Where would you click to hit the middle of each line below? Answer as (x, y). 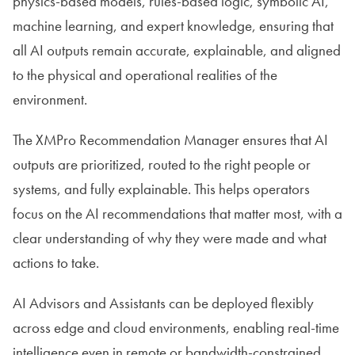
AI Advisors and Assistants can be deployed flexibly (163, 303)
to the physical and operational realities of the (145, 74)
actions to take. (56, 262)
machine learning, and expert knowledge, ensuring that (173, 25)
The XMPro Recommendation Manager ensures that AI (170, 139)
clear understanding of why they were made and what (170, 238)
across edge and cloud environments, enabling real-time (176, 327)
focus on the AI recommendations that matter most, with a (177, 213)
